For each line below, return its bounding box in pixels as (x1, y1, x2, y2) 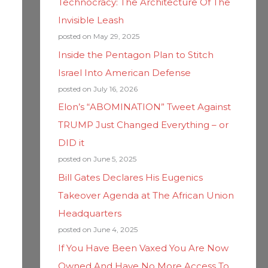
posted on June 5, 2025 (57, 154, 136, 164)
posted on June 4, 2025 (57, 225, 138, 234)
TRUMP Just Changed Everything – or (57, 119, 229, 131)
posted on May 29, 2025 (57, 31, 139, 41)
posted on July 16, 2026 (57, 84, 138, 93)
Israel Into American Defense (57, 66, 191, 78)
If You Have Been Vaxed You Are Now (57, 242, 229, 254)
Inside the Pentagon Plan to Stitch (57, 48, 214, 60)
